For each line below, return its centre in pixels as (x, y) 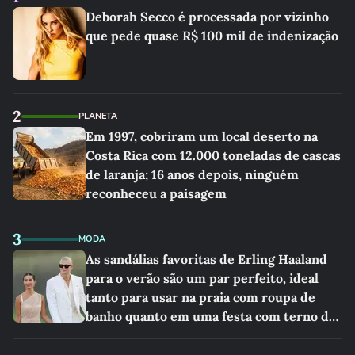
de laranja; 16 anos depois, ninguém (192, 174)
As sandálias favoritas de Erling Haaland (206, 259)
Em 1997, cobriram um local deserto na (202, 136)
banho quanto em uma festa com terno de (211, 316)
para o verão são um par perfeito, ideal (202, 278)
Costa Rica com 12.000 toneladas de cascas (213, 155)
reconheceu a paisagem (156, 193)
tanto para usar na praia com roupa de (200, 297)
